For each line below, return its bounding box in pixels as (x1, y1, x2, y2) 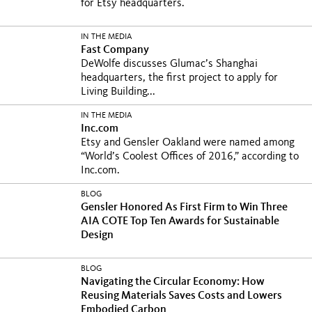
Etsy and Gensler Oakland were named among (81, 137, 295, 148)
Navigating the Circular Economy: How (81, 276, 265, 288)
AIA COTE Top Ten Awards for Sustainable (81, 216, 279, 227)
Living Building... (81, 86, 155, 97)
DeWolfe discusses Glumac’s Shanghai (81, 58, 258, 70)
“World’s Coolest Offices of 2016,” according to (81, 151, 299, 162)
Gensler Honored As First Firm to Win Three (81, 202, 288, 213)
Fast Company (81, 45, 151, 56)
